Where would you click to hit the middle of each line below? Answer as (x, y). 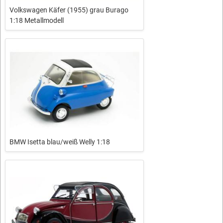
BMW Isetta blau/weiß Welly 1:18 (60, 142)
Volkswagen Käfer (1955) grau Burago (69, 10)
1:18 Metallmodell (37, 21)
